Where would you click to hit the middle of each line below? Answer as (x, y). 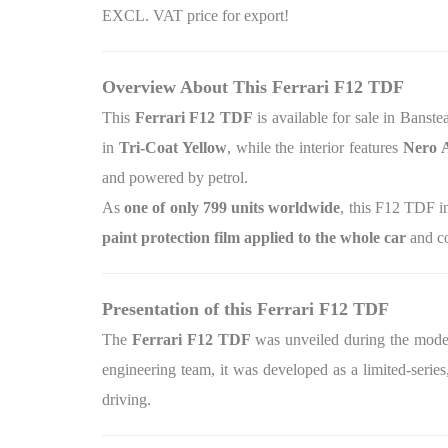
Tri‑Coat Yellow (172, 147)
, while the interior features (314, 147)
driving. (126, 399)
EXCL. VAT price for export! (195, 15)
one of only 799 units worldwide (232, 207)
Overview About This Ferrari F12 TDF (253, 87)
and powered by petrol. (175, 177)
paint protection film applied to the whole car (254, 237)
